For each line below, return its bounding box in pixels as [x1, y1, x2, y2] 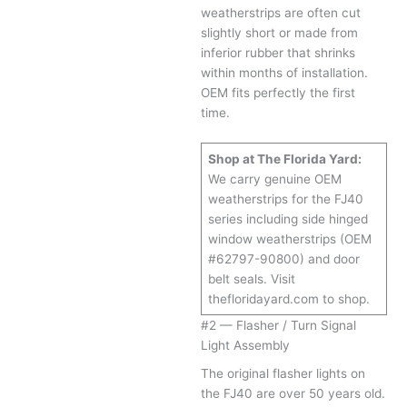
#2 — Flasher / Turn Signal [201, 317, 357, 333]
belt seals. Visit [207, 271, 295, 286]
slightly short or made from [201, 25, 359, 41]
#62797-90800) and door [207, 251, 360, 266]
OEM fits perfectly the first [201, 85, 356, 101]
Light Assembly [201, 337, 291, 352]
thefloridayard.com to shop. [207, 291, 370, 306]
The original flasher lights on [201, 366, 366, 382]
